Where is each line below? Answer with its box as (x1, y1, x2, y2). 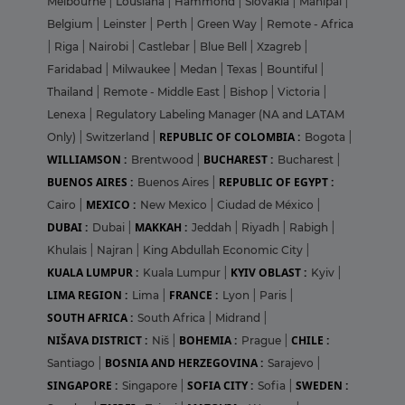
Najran (97, 243, 136, 258)
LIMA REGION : (47, 287, 127, 304)
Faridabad (47, 62, 105, 77)
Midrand (215, 311, 263, 325)
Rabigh (289, 221, 331, 235)
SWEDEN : (296, 378, 348, 394)
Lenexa (47, 108, 89, 122)
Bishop (230, 85, 270, 99)
